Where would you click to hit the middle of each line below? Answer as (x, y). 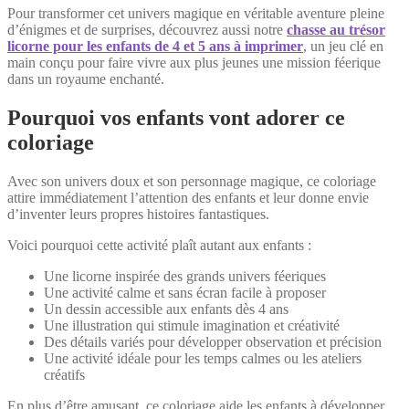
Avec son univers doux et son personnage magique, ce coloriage (192, 181)
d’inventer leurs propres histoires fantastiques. (138, 214)
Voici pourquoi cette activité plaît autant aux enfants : (159, 245)
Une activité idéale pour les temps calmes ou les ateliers (203, 358)
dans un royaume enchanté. (86, 79)
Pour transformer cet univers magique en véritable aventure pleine (196, 13)
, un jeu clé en (343, 46)
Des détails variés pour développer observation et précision (213, 341)
